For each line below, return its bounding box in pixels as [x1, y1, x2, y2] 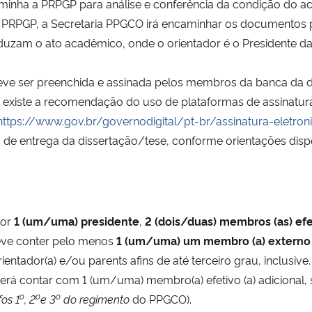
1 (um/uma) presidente [14, 212, 139, 228]
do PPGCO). [130, 290, 192, 306]
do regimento [63, 290, 130, 306]
